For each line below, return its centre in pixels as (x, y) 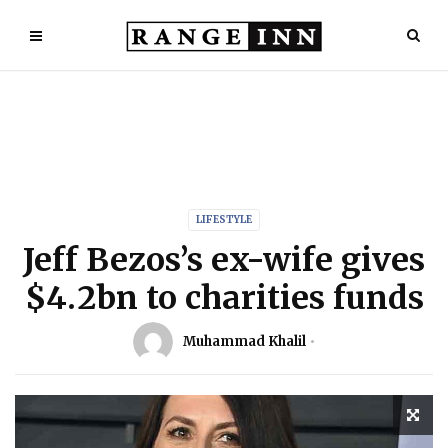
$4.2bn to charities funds (224, 298)
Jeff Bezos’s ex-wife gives (224, 260)
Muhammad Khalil (244, 341)
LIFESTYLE (224, 219)
